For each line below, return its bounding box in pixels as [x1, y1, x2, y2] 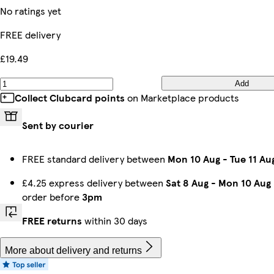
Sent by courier [22, 118, 94, 132]
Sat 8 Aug [166, 176, 209, 190]
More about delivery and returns [5, 245, 142, 256]
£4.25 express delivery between [22, 176, 166, 190]
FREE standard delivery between [22, 152, 168, 166]
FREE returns [22, 213, 82, 228]
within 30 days [82, 213, 147, 228]
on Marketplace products [125, 91, 239, 105]
